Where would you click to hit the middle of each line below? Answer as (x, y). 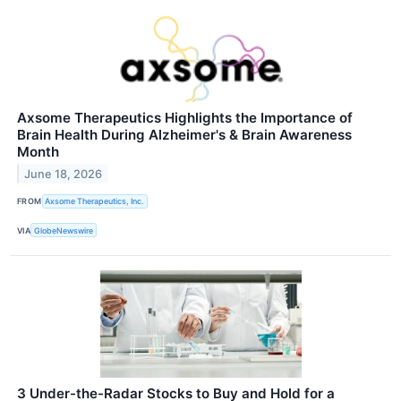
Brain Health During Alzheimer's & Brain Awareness (184, 134)
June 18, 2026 (64, 174)
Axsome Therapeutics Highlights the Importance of (185, 117)
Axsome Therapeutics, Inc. (95, 201)
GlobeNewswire (64, 230)
